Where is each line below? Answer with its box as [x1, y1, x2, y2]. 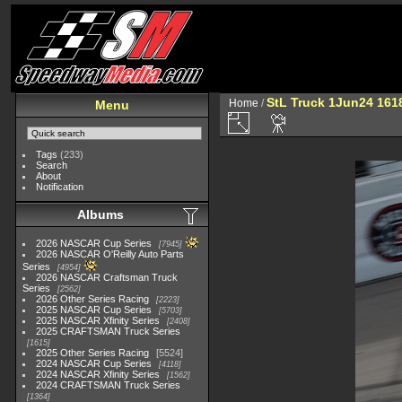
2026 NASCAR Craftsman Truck [36, 272, 179, 283]
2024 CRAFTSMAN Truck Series [36, 380, 181, 390]
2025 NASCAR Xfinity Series [36, 315, 161, 326]
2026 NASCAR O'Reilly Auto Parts [36, 249, 185, 259]
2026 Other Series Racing [36, 293, 150, 304]
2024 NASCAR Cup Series [36, 358, 153, 369]
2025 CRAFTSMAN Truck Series [36, 326, 181, 336]
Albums [77, 207, 124, 222]
